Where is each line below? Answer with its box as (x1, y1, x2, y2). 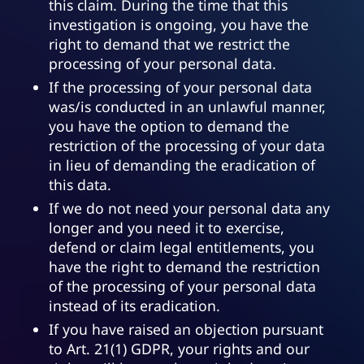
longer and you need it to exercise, (49, 218, 284, 238)
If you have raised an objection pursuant (49, 319, 323, 340)
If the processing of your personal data (49, 77, 312, 97)
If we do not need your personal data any (49, 198, 330, 219)
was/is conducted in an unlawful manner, (49, 97, 326, 117)
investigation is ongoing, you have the (49, 15, 309, 35)
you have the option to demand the (49, 116, 289, 136)
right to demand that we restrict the (49, 34, 290, 54)
